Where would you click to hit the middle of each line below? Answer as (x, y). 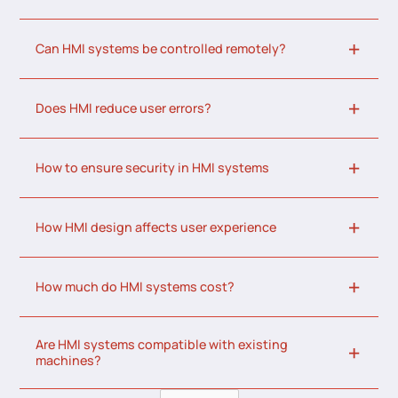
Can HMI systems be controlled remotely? (161, 49)
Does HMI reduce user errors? (124, 108)
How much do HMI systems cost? (135, 287)
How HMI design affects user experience (156, 227)
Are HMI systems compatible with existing (162, 345)
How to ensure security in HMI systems (153, 168)
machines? (69, 361)
